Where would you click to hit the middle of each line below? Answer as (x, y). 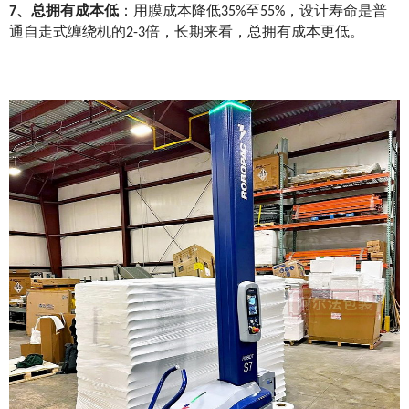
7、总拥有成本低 (64, 11)
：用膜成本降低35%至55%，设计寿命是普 (253, 11)
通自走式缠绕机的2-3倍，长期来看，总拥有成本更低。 (187, 32)
